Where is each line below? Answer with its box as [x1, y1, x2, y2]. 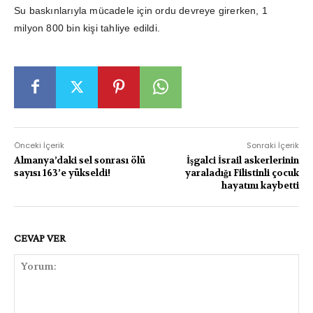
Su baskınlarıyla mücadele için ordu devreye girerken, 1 [14, 4, 268, 16]
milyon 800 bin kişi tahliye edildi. [14, 22, 160, 34]
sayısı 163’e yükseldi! [14, 166, 110, 179]
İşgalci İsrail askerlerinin [186, 154, 299, 166]
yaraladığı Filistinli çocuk [184, 166, 299, 179]
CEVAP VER [14, 231, 66, 244]
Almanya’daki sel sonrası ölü [14, 154, 145, 166]
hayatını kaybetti [221, 179, 299, 191]
